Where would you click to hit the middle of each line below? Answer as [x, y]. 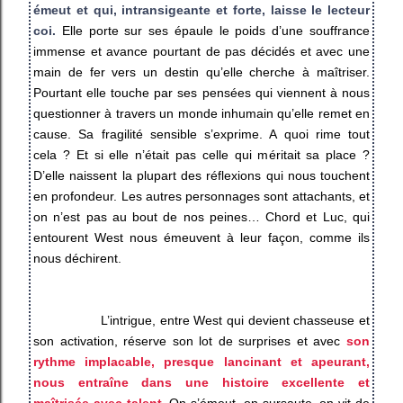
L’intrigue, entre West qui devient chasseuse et [235, 320]
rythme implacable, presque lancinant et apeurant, [201, 361]
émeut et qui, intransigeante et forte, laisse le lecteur [201, 9]
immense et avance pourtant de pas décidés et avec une [201, 51]
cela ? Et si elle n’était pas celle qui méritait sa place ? [201, 154]
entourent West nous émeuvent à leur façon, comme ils [201, 237]
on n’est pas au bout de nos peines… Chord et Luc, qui [201, 216]
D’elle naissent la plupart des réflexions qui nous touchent [201, 175]
